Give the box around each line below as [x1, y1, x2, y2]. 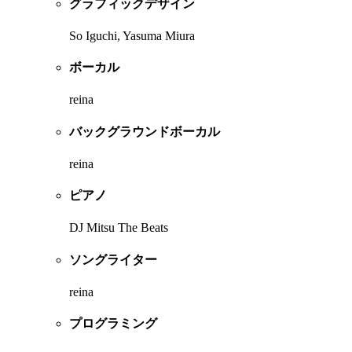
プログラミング [69, 317, 157, 331]
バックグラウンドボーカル [69, 124, 220, 138]
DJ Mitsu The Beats [69, 221, 168, 235]
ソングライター [69, 252, 157, 266]
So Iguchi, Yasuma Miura [69, 28, 195, 42]
